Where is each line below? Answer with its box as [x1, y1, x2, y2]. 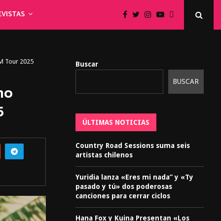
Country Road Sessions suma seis [75, 141, 190, 149]
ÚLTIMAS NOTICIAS [82, 118, 149, 126]
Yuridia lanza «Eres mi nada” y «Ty [75, 173, 193, 181]
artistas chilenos [75, 150, 133, 159]
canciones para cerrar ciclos [75, 191, 170, 200]
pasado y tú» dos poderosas [75, 182, 172, 190]
